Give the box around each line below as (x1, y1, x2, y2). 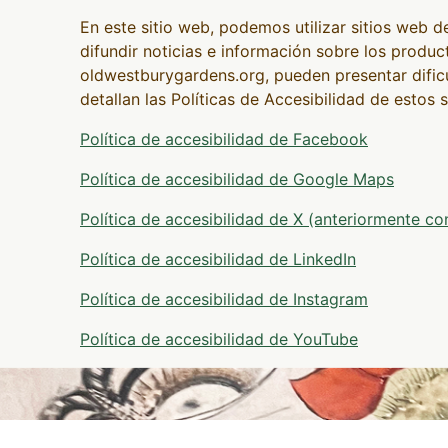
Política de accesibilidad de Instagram (80, 288, 368, 309)
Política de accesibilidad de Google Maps (80, 168, 394, 189)
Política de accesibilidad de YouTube (80, 328, 358, 349)
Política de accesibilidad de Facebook (80, 128, 368, 149)
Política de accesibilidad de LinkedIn (80, 248, 356, 269)
